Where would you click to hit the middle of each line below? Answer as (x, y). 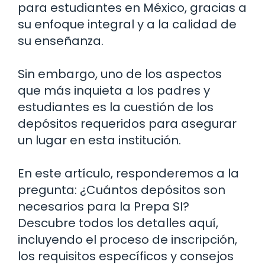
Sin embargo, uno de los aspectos (120, 74)
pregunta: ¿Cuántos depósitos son (122, 190)
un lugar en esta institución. (99, 140)
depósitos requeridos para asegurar (127, 123)
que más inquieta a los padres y (114, 90)
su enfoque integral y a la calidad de (127, 24)
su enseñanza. (61, 41)
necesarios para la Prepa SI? (104, 206)
